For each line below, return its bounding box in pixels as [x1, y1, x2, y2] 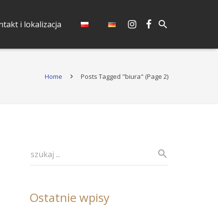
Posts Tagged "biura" [81, 72, 144, 81]
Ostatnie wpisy [30, 189, 109, 205]
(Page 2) [144, 72, 168, 81]
